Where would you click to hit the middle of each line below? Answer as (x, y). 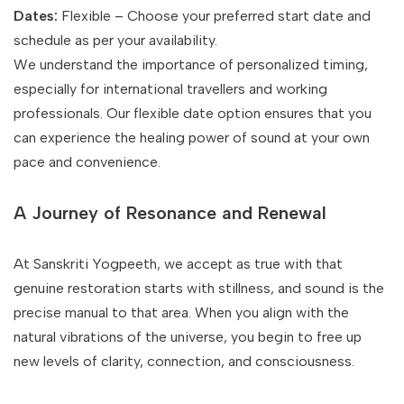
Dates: (36, 16)
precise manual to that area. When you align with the (181, 312)
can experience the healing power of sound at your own (192, 138)
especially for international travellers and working (170, 89)
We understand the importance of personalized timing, (191, 64)
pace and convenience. (87, 162)
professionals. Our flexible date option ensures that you (193, 113)
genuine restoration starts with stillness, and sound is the (199, 288)
